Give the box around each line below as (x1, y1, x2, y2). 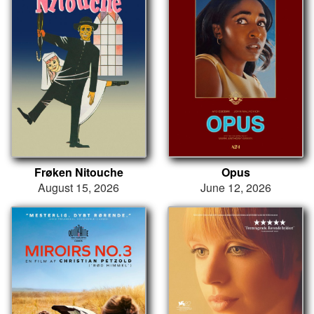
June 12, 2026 (200, 179, 271, 196)
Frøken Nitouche (34, 163, 123, 180)
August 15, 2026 (38, 179, 119, 196)
